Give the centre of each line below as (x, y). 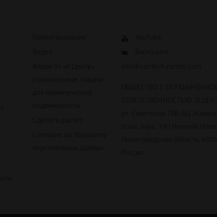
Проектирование (59, 38)
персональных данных (68, 148)
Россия (132, 153)
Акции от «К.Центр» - (64, 67)
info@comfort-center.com (161, 67)
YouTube (148, 38)
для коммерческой (62, 93)
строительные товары (68, 80)
